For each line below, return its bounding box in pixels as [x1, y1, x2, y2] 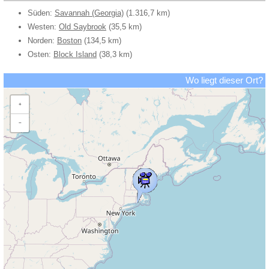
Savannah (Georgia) [55, 8, 124, 17]
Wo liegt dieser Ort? [186, 75, 263, 85]
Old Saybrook [59, 22, 106, 31]
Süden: [28, 8, 55, 17]
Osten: [28, 49, 53, 59]
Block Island [53, 49, 97, 59]
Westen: [28, 22, 59, 31]
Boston [57, 35, 82, 45]
